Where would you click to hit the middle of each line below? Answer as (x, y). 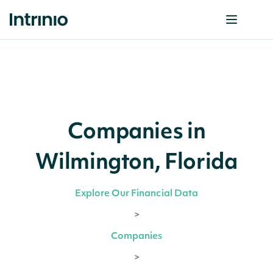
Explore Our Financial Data (136, 194)
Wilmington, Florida (136, 164)
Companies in (136, 133)
